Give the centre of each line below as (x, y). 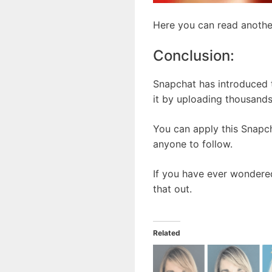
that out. (172, 189)
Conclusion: (194, 56)
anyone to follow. (193, 144)
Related (167, 233)
